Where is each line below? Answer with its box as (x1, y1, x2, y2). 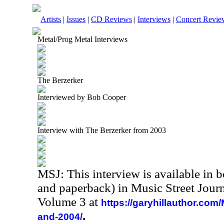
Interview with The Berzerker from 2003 (37, 126, 166, 134)
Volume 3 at (37, 195, 101, 208)
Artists (40, 15, 61, 23)
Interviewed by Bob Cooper (37, 93, 126, 101)
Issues (66, 15, 85, 23)
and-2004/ (37, 211, 82, 222)
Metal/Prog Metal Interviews (37, 35, 127, 43)
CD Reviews (91, 15, 132, 23)
